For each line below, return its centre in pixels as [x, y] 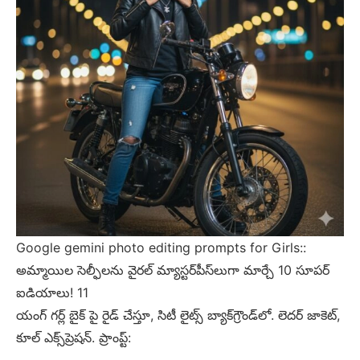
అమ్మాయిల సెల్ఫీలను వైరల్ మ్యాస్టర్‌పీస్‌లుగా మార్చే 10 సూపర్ [173, 270]
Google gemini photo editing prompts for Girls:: [161, 247]
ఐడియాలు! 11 [52, 292]
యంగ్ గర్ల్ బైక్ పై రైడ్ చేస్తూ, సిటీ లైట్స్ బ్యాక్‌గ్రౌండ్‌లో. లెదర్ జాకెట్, [178, 315]
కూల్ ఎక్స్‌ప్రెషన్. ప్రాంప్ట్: [74, 337]
